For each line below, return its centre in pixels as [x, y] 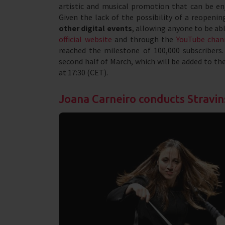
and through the [142, 39]
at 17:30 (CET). [83, 72]
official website [85, 39]
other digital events [95, 28]
